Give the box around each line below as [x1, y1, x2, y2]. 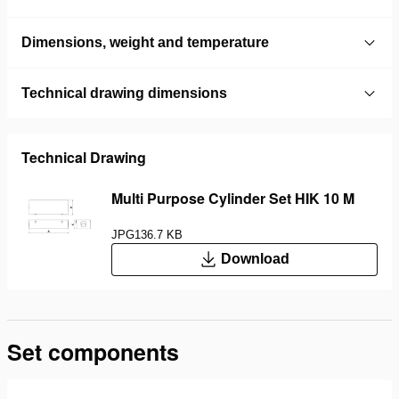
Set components [7, 336, 179, 369]
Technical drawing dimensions [21, 85, 227, 101]
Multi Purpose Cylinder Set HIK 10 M [111, 187, 354, 208]
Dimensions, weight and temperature [21, 34, 269, 50]
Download [221, 251, 289, 267]
